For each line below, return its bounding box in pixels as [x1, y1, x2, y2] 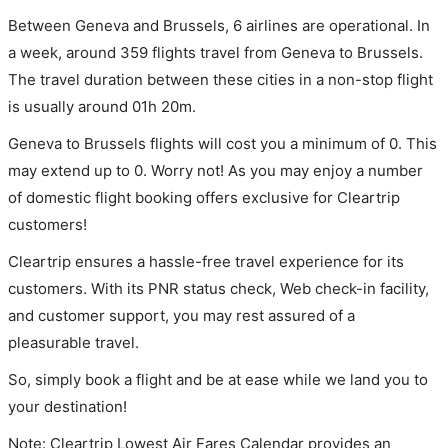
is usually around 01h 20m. [8, 97, 196, 116]
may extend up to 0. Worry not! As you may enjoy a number [8, 161, 423, 180]
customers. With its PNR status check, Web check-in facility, [8, 279, 429, 298]
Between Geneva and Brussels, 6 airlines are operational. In [8, 16, 430, 35]
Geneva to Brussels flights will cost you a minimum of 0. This [8, 134, 437, 153]
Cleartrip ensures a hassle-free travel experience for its [8, 252, 404, 271]
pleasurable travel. [8, 333, 139, 352]
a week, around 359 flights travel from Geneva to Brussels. [8, 43, 423, 62]
